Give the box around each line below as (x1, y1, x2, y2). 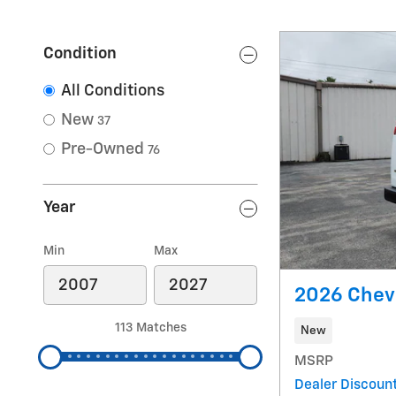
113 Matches (114, 322, 187, 334)
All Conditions (61, 83, 164, 99)
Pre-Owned (61, 141, 144, 157)
